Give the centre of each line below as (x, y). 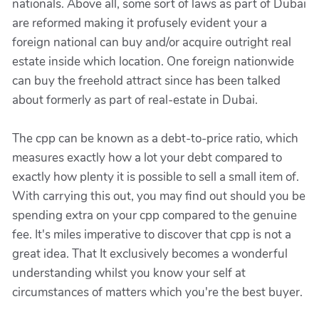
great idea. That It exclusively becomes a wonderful (150, 254)
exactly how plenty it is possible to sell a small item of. (156, 177)
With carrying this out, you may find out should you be (159, 196)
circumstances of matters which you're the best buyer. (157, 292)
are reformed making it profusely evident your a (140, 23)
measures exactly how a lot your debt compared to (147, 158)
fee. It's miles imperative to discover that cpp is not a (152, 235)
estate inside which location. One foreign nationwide (153, 62)
